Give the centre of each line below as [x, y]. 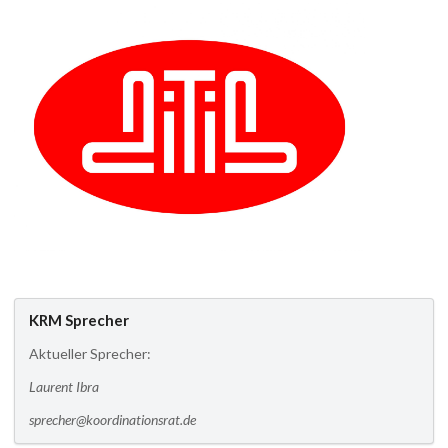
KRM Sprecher [79, 320]
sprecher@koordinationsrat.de [112, 420]
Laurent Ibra [64, 387]
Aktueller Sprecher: [90, 354]
